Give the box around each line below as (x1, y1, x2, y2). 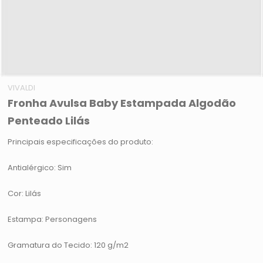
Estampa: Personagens (8, 214, 97, 225)
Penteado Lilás (8, 113, 90, 129)
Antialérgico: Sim (8, 162, 72, 174)
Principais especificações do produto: (8, 136, 154, 148)
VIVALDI (8, 82, 36, 94)
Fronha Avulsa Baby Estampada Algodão (8, 96, 237, 111)
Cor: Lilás (8, 188, 42, 200)
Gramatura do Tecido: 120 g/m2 (8, 240, 129, 251)
